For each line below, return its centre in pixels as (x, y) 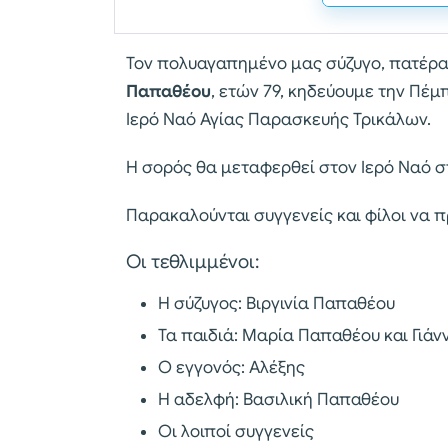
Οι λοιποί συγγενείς (236, 431)
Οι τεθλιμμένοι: (192, 261)
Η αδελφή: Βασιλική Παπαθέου (278, 399)
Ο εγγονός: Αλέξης (231, 367)
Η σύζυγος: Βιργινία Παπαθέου (276, 303)
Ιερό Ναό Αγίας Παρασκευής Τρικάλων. (278, 119)
